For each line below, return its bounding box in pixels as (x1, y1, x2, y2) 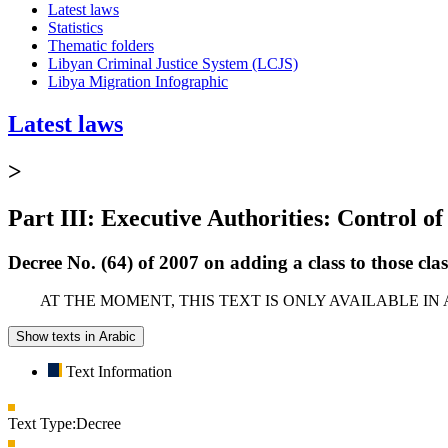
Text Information (66, 363, 172, 381)
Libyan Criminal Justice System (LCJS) (48, 54, 298, 72)
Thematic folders (48, 36, 154, 54)
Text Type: (8, 415, 76, 433)
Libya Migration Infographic (48, 72, 228, 90)
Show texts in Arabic (16, 329, 136, 345)
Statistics (48, 18, 103, 36)
